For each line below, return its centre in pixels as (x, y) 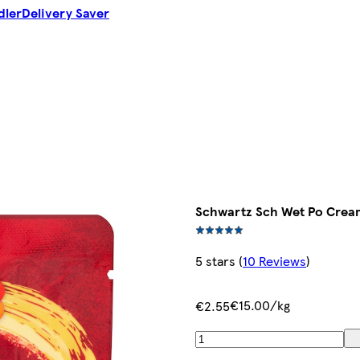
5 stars (216, 261)
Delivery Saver (65, 13)
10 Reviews (275, 261)
